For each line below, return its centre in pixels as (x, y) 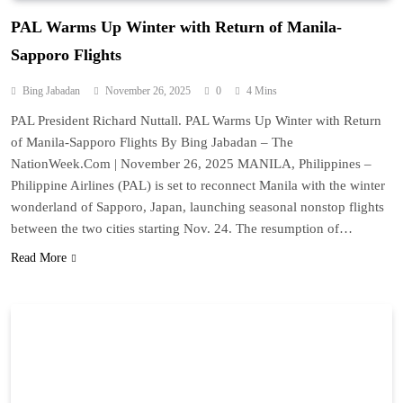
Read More (39, 258)
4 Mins (262, 91)
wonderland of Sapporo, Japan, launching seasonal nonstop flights (197, 207)
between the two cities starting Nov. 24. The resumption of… (182, 229)
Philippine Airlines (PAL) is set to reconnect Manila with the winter (198, 186)
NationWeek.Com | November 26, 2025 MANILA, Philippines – (191, 164)
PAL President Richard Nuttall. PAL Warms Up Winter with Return (196, 121)
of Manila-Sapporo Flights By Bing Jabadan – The (152, 143)
